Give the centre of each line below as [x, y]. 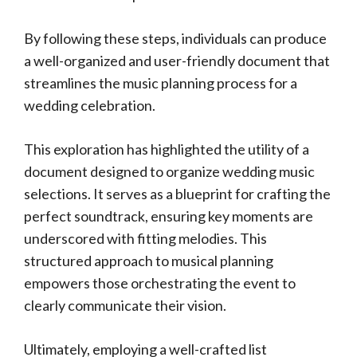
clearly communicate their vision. [125, 305]
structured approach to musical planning [149, 261]
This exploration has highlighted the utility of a [167, 149]
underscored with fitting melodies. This [145, 238]
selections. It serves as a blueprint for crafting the [177, 194]
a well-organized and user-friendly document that [177, 61]
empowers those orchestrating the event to [160, 283]
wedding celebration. [90, 105]
